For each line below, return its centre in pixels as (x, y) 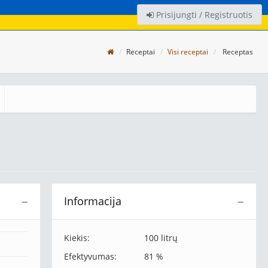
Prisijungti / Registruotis (203, 15)
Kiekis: (77, 238)
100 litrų (161, 238)
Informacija (93, 201)
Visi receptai (188, 52)
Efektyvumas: (90, 256)
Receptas (237, 52)
